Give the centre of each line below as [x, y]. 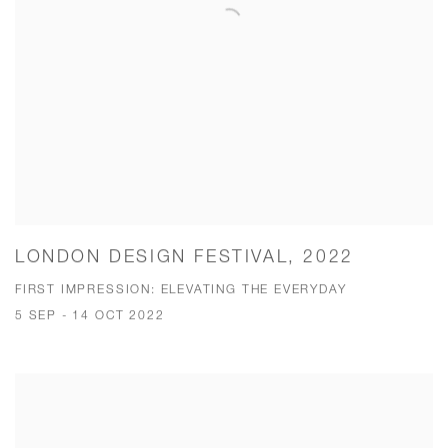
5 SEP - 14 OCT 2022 [90, 315]
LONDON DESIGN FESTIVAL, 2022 [184, 256]
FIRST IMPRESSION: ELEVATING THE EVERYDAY [181, 289]
